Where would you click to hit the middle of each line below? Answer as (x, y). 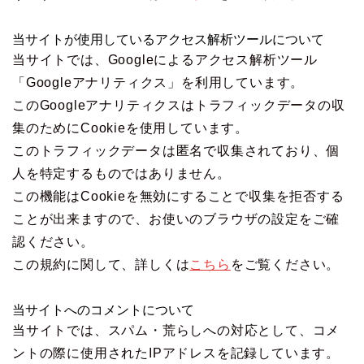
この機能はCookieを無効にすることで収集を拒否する (178, 197)
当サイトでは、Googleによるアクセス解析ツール (165, 60)
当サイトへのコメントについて (103, 310)
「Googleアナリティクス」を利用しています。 (158, 83)
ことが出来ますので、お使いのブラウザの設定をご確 (176, 219)
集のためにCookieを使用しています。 (130, 128)
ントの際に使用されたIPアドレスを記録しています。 (176, 353)
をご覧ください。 (285, 265)
